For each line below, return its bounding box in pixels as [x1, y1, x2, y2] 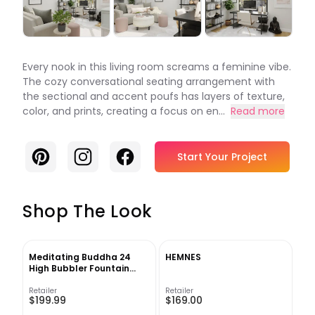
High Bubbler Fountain [29, 262, 129, 275]
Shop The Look [22, 200, 153, 224]
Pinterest [30, 146, 81, 163]
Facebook [115, 146, 170, 163]
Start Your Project [177, 150, 267, 165]
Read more [231, 104, 285, 119]
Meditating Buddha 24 [29, 251, 131, 264]
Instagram [72, 146, 130, 163]
